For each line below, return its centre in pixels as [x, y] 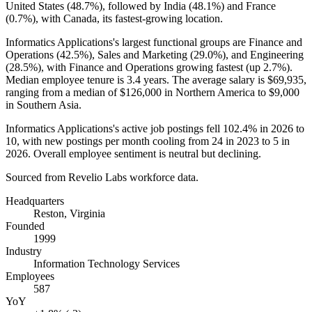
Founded [25, 226]
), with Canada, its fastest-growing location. [127, 18]
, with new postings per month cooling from [114, 141]
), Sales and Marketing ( [141, 54]
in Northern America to [215, 92]
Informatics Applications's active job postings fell [114, 128]
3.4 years [147, 79]
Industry [24, 251]
